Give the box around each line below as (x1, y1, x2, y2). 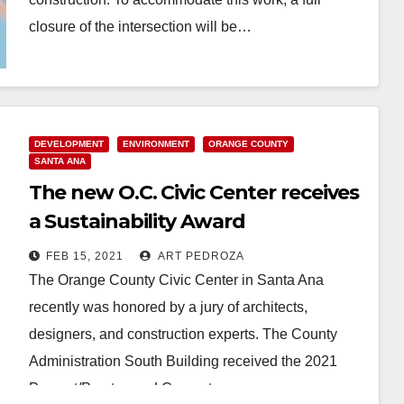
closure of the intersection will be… (28, 18, 252, 34)
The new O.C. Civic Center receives (28, 179, 360, 205)
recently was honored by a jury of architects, (28, 298, 308, 315)
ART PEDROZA (154, 249, 244, 262)
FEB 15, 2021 (45, 249, 124, 262)
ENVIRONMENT (122, 138, 189, 149)
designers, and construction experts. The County (28, 326, 337, 342)
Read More (37, 60, 109, 76)
